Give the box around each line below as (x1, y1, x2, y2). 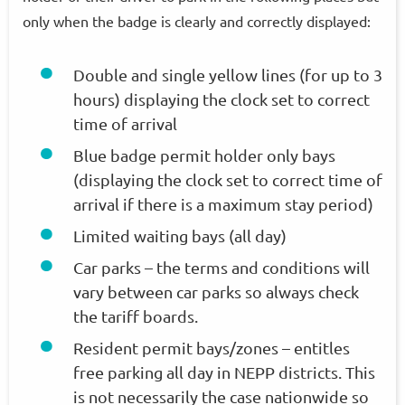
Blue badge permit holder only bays (73, 146, 335, 165)
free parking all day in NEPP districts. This (73, 363, 375, 381)
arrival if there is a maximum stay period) (73, 194, 373, 213)
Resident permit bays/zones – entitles (73, 338, 350, 357)
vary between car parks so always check (73, 282, 359, 301)
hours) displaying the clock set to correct (73, 89, 370, 108)
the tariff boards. (73, 306, 198, 325)
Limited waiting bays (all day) (73, 226, 287, 245)
